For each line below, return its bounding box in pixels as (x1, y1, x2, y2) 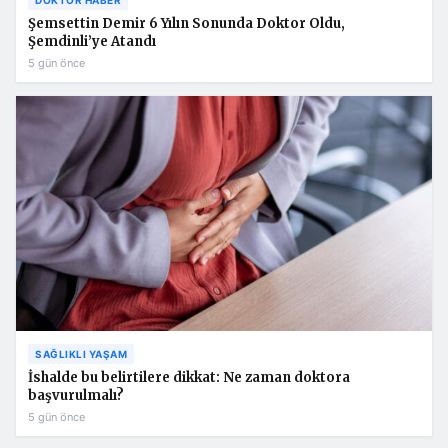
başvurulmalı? (28, 387, 124, 405)
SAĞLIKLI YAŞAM (35, 348, 127, 361)
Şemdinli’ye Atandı (28, 32, 156, 50)
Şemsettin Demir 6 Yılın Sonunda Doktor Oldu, (28, 14, 345, 32)
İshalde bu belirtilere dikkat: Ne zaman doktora (28, 369, 350, 387)
